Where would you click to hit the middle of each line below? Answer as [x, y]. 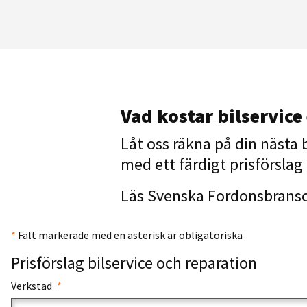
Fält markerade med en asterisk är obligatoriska [129, 235]
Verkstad [33, 286]
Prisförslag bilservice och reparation [134, 263]
